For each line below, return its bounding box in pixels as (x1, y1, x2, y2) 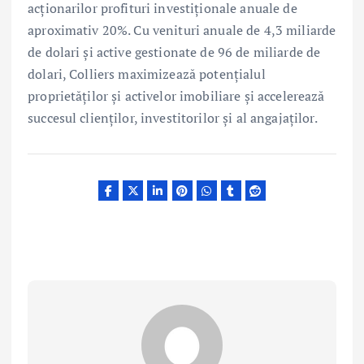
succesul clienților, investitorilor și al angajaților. (28, 108, 318, 127)
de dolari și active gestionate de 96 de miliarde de (28, 42, 321, 61)
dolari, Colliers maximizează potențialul (28, 64, 266, 83)
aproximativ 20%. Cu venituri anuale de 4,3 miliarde (28, 20, 336, 39)
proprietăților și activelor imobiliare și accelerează (28, 86, 325, 105)
